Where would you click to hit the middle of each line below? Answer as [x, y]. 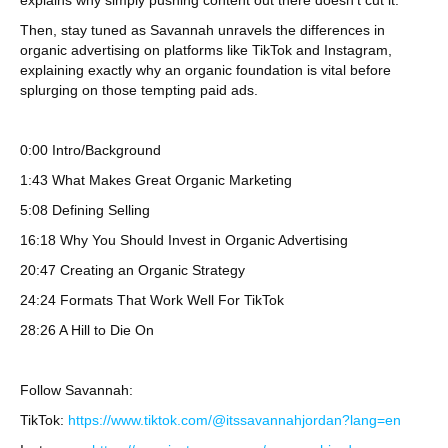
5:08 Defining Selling [85, 210]
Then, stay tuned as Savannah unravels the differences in [202, 30]
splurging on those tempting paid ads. [141, 90]
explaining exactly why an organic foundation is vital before [205, 70]
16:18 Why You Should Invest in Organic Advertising [184, 240]
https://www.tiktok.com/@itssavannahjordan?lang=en [234, 420]
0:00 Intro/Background [90, 150]
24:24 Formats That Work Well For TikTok [152, 300]
